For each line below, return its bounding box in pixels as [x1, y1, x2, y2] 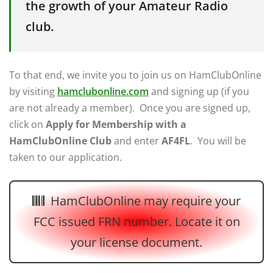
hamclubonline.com [57, 85, 149, 99]
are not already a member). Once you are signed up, [9, 101, 250, 115]
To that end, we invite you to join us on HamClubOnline [9, 68, 261, 82]
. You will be [190, 134, 246, 148]
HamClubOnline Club [9, 134, 114, 148]
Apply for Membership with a [46, 118, 186, 132]
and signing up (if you [149, 85, 249, 99]
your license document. [71, 234, 202, 251]
